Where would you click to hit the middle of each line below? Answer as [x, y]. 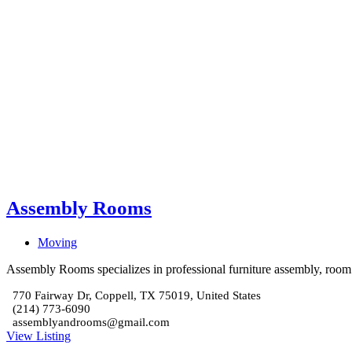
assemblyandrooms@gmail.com [91, 323]
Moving [57, 243]
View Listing [38, 336]
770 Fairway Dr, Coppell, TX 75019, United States [137, 296]
